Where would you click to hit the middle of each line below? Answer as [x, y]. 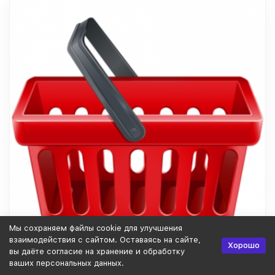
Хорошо [244, 245]
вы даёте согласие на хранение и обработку [97, 251]
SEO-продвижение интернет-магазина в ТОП [122, 267]
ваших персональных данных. [67, 263]
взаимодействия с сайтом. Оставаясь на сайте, [105, 240]
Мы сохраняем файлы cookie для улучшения [96, 228]
